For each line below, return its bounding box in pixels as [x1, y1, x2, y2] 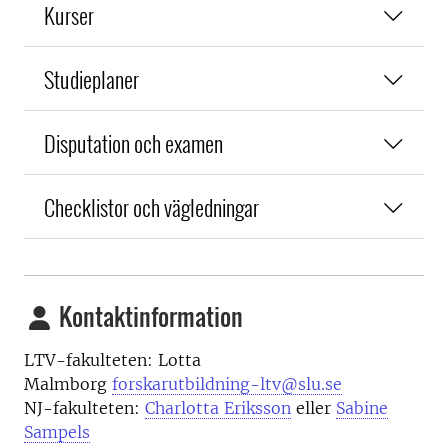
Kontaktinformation [54, 297, 243, 334]
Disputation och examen [44, 125, 223, 159]
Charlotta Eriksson [145, 397, 291, 418]
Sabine [336, 397, 388, 418]
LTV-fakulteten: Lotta [24, 349, 201, 370]
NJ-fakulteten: [24, 397, 145, 418]
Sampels [24, 421, 90, 442]
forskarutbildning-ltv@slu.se [112, 373, 342, 394]
